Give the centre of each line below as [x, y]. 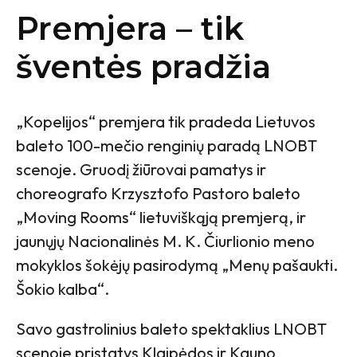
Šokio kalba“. [63, 288]
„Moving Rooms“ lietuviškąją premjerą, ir [161, 217]
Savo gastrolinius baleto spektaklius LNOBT [171, 328]
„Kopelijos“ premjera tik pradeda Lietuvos [166, 121]
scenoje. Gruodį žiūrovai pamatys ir [141, 169]
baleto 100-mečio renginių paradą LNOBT [167, 145]
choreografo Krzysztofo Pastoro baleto [158, 193]
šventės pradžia [143, 66]
